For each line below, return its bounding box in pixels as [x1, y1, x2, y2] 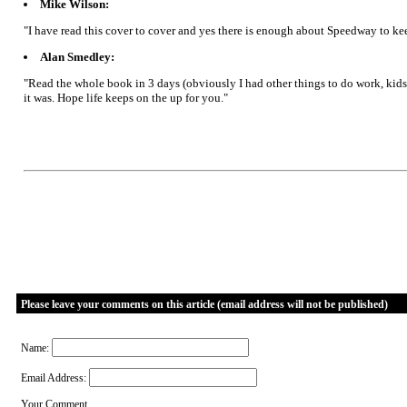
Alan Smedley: [40, 49, 114, 64]
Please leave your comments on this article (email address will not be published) [18, 298, 388, 311]
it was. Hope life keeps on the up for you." [24, 90, 228, 104]
